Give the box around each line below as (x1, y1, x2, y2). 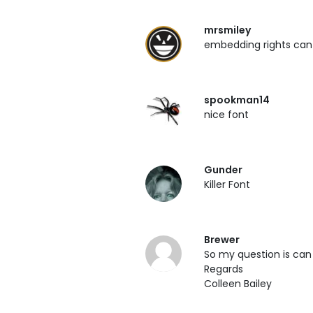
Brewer (204, 233, 240, 247)
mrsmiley (204, 23, 251, 37)
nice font (204, 108, 249, 122)
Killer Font (204, 177, 250, 191)
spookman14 (204, 93, 270, 107)
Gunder (204, 163, 242, 177)
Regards (204, 262, 243, 276)
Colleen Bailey (204, 277, 272, 291)
